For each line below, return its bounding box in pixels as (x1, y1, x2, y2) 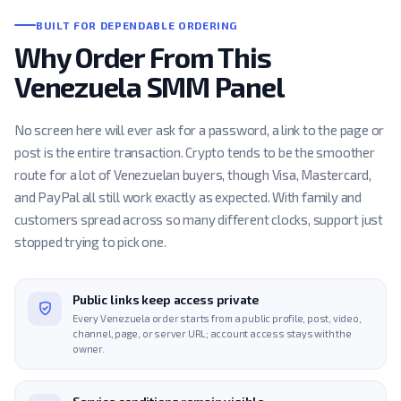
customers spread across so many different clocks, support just (14, 210, 383, 227)
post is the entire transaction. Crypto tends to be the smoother (14, 143, 375, 160)
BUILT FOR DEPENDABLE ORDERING (36, 18, 238, 31)
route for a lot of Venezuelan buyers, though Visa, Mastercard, (14, 166, 371, 183)
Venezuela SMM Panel (14, 69, 285, 103)
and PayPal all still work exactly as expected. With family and (14, 188, 362, 205)
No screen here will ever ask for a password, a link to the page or (14, 121, 385, 138)
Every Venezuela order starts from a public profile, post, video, (73, 311, 362, 324)
